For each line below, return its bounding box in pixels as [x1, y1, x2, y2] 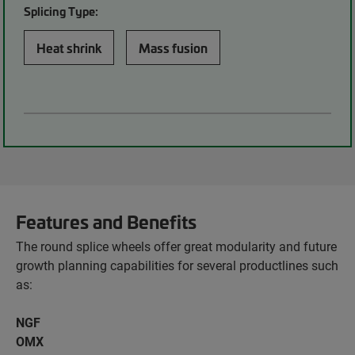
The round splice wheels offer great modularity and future [16, 238, 337, 254]
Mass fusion [139, 39, 208, 56]
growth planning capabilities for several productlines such [16, 257, 338, 273]
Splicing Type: [24, 3, 99, 19]
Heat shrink [36, 39, 102, 56]
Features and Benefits [16, 208, 197, 234]
